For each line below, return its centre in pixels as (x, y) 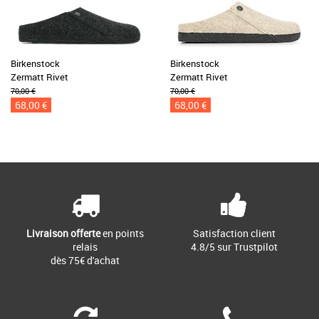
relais (85, 247)
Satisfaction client (234, 233)
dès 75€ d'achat (85, 260)
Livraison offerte (63, 233)
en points (122, 233)
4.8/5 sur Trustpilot (234, 247)
